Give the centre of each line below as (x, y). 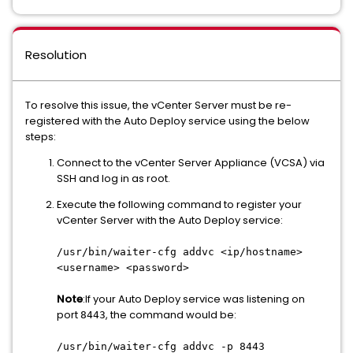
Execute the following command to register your (179, 204)
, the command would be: (171, 314)
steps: (41, 136)
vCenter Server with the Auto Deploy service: (170, 220)
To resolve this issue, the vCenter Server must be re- (158, 105)
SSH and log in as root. (113, 178)
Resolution (56, 54)
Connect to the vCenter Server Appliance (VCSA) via (191, 162)
